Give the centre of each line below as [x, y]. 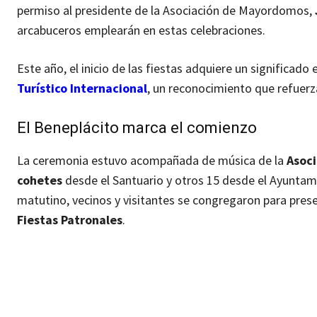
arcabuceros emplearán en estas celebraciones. [141, 30]
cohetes [40, 180]
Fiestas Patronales [70, 220]
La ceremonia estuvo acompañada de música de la [152, 161]
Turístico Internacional [82, 88]
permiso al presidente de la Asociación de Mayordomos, [166, 11]
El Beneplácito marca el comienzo [137, 128]
